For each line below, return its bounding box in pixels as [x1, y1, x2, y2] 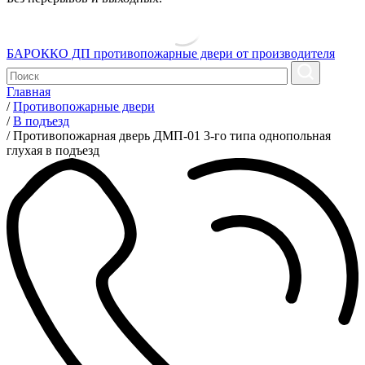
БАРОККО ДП [7, 46, 90, 61]
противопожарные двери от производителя [94, 46, 335, 61]
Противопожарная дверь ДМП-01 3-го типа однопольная [13, 129, 331, 143]
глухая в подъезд [7, 143, 99, 158]
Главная [7, 85, 51, 99]
